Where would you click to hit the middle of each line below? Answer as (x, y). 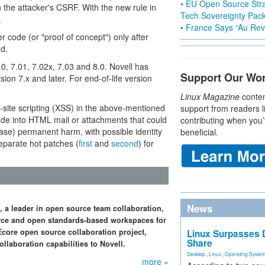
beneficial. (199, 132)
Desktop (196, 254)
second (125, 143)
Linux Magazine (210, 96)
